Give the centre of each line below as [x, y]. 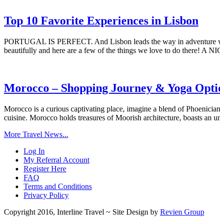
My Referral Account [56, 160]
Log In [34, 151]
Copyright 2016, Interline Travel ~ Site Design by [82, 212]
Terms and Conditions [58, 186]
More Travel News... [36, 134]
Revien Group [182, 212]
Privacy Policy [46, 195]
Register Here [45, 168]
